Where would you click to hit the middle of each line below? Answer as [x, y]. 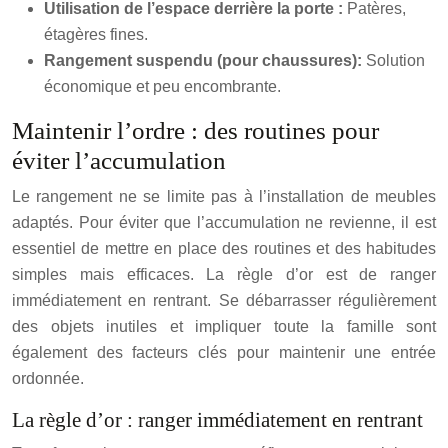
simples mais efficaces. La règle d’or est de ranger [224, 274]
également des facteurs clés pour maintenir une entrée [224, 352]
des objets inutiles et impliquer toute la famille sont [224, 326]
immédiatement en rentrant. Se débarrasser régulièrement [224, 300]
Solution [395, 60]
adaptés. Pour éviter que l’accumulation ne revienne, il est [224, 222]
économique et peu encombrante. [162, 86]
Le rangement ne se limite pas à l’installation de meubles [224, 196]
